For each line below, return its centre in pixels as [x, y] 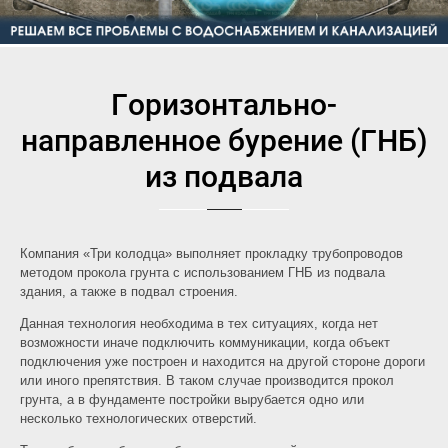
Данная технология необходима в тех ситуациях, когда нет [199, 323]
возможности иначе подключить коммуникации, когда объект [205, 342]
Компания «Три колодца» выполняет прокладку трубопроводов [211, 253]
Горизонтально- [224, 105]
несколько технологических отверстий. [138, 418]
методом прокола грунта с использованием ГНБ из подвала [202, 272]
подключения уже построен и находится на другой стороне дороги [222, 361]
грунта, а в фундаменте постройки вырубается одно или [192, 399]
